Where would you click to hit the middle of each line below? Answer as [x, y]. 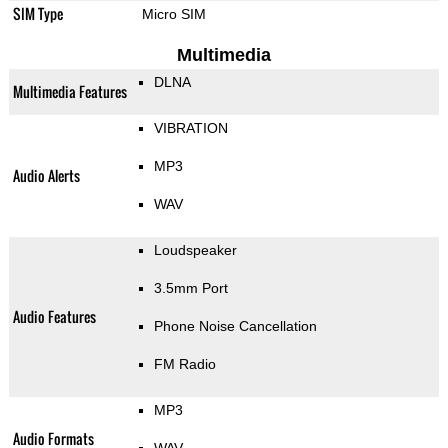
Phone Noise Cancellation [235, 326]
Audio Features [54, 317]
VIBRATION [190, 128]
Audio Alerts [46, 176]
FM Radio [184, 364]
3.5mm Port [190, 288]
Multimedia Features [69, 92]
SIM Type [37, 14]
